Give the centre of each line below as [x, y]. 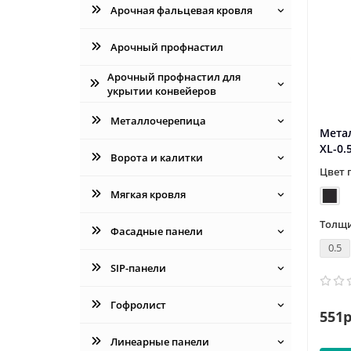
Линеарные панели [159, 341]
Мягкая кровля [148, 194]
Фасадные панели [156, 231]
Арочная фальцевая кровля [181, 10]
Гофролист [138, 304]
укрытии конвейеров [162, 90]
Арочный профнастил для [174, 76]
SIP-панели [138, 268]
